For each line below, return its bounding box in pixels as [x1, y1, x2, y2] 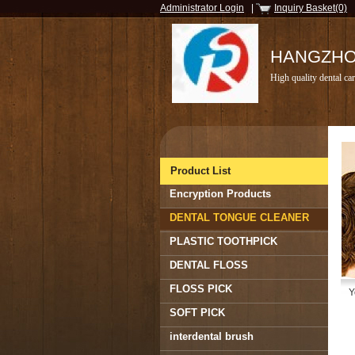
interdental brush [170, 330, 254, 342]
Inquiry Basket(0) [274, 2, 347, 13]
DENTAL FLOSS [170, 259, 248, 271]
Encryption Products [170, 188, 271, 200]
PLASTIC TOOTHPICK [170, 235, 277, 247]
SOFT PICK [170, 307, 225, 319]
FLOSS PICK [170, 283, 232, 295]
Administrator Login [160, 2, 244, 13]
